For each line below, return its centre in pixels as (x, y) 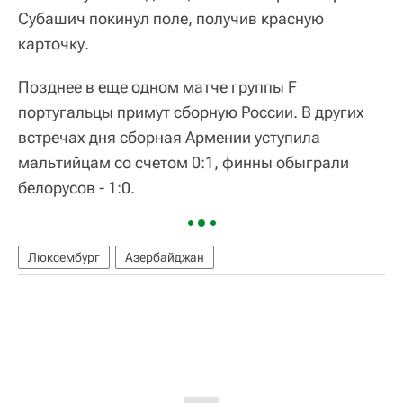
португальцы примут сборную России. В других (191, 112)
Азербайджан (165, 257)
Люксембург (64, 257)
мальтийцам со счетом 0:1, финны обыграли (184, 162)
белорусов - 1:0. (76, 188)
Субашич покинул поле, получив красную (171, 18)
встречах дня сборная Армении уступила (169, 137)
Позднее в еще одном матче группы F (157, 87)
